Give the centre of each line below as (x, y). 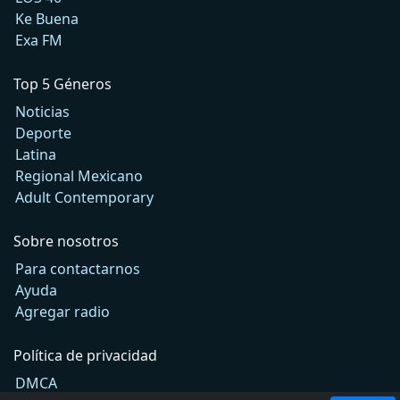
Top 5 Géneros (62, 83)
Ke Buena (47, 18)
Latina (36, 154)
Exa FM (39, 40)
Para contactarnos (78, 268)
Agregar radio (62, 311)
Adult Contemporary (84, 197)
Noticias (42, 111)
